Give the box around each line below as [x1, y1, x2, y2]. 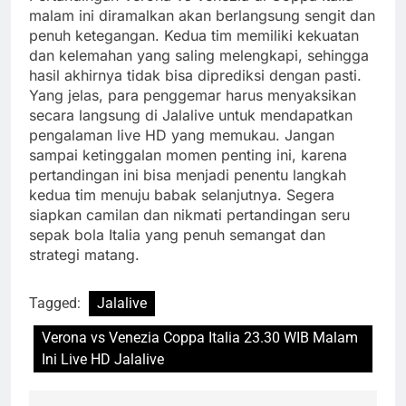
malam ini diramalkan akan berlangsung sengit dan [29, 6, 375, 25]
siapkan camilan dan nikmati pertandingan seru [29, 206, 350, 225]
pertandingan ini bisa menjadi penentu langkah [29, 166, 346, 185]
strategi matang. [29, 246, 140, 265]
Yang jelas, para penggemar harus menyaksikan [29, 86, 356, 105]
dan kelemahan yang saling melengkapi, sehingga [29, 46, 369, 65]
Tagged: [29, 295, 84, 313]
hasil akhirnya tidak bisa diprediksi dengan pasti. [29, 66, 362, 85]
